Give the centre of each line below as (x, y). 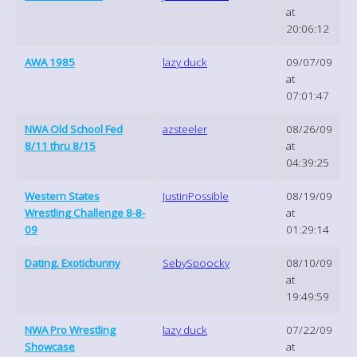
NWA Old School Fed (74, 129)
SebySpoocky (196, 263)
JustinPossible (196, 196)
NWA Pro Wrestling (70, 330)
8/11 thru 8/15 (60, 145)
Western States (62, 196)
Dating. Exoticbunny (73, 263)
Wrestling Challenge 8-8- (85, 212)
